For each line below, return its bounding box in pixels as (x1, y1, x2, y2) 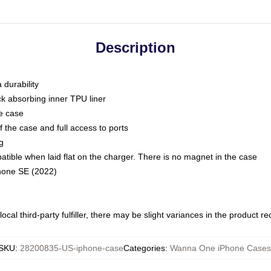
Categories (123, 243, 165, 253)
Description (96, 39, 175, 56)
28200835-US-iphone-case (19, 243, 123, 253)
